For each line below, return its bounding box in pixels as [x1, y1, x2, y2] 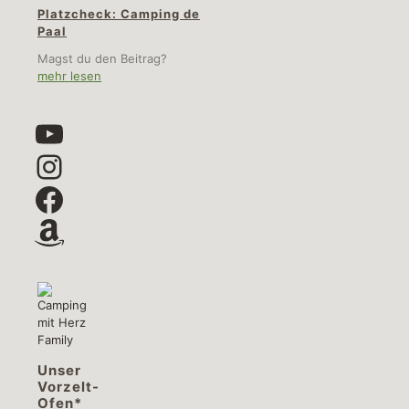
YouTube [31, 112, 164, 153]
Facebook [31, 178, 184, 219]
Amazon [31, 211, 155, 252]
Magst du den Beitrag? [37, 50, 167, 66]
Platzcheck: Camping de [37, 5, 200, 21]
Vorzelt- [37, 377, 100, 395]
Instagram [31, 145, 186, 186]
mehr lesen [37, 68, 101, 83]
